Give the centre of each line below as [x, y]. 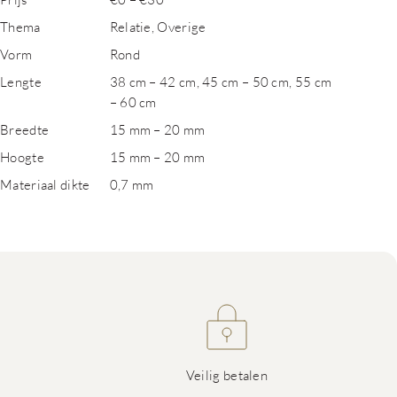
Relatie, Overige [158, 27]
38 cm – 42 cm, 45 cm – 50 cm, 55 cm [221, 82]
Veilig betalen [227, 375]
